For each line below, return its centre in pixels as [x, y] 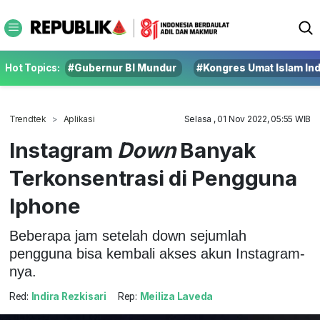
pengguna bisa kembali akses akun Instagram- [157, 253]
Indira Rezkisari [69, 297]
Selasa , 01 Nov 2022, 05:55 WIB [247, 119]
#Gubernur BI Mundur [122, 68]
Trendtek [27, 119]
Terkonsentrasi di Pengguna [153, 178]
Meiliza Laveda [176, 297]
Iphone [45, 206]
